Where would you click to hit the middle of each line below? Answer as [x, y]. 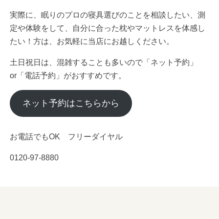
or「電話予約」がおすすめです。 [68, 76]
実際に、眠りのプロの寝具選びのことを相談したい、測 [108, 15]
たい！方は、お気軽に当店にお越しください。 [92, 42]
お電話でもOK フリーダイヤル [66, 137]
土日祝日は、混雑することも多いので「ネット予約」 [104, 63]
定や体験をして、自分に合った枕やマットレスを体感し [108, 28]
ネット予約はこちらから [71, 103]
